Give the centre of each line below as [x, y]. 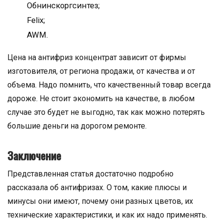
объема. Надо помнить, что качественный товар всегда [109, 85]
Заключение [34, 156]
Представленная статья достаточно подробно [90, 174]
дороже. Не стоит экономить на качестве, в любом [101, 99]
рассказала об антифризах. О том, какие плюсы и [97, 188]
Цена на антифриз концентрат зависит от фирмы [97, 58]
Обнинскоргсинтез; [63, 6]
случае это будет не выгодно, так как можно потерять [106, 112]
